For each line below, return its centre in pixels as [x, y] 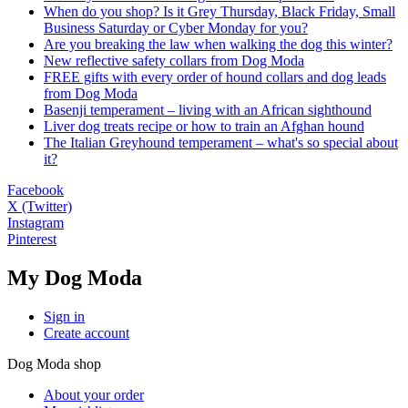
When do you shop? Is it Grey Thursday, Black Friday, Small [219, 11]
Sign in [64, 316]
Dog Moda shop [54, 363]
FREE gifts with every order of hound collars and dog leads [215, 76]
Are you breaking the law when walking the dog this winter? [218, 44]
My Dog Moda [75, 277]
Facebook [36, 189]
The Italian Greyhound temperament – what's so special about [221, 142]
